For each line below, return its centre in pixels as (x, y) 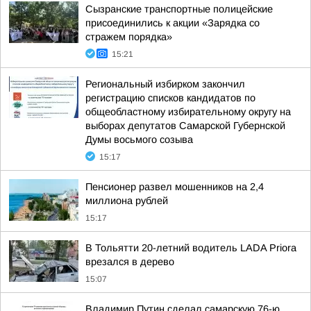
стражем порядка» (129, 37)
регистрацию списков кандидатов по (170, 98)
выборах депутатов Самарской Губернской (185, 126)
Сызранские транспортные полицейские (179, 9)
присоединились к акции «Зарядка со (173, 23)
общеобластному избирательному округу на (188, 112)
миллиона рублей (127, 201)
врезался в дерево (130, 262)
